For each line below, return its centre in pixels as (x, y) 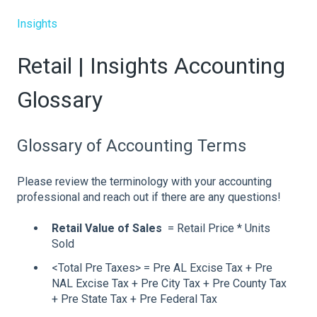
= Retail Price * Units (216, 229)
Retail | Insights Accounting (151, 66)
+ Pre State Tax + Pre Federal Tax (134, 299)
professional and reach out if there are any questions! (149, 197)
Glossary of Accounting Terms (132, 145)
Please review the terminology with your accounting (144, 182)
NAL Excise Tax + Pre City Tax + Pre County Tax (169, 283)
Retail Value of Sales (107, 229)
